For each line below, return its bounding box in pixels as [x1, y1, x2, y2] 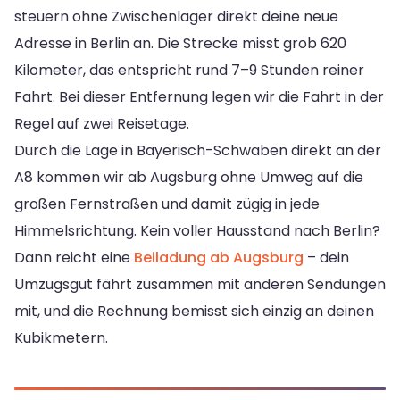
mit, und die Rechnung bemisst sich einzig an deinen [14, 301, 374, 322]
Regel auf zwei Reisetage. [14, 113, 189, 135]
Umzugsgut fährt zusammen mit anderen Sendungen [14, 274, 386, 296]
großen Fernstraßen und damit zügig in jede [14, 194, 320, 215]
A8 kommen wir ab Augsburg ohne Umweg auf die [14, 167, 363, 188]
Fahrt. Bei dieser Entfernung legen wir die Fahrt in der [14, 87, 384, 108]
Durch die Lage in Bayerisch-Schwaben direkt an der [14, 140, 381, 162]
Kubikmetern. [14, 328, 108, 349]
